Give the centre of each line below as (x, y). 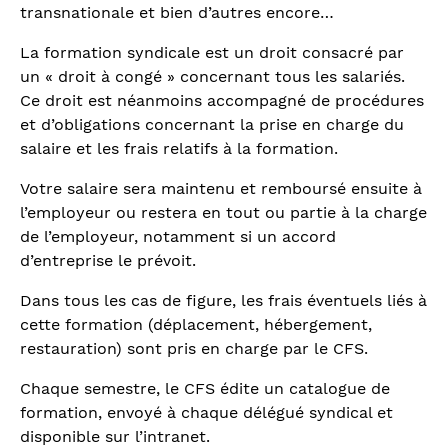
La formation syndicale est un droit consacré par (212, 52)
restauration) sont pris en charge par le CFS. (194, 348)
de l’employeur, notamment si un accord (178, 236)
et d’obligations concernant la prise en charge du (212, 124)
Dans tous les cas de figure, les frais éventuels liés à (223, 300)
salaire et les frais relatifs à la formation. (179, 148)
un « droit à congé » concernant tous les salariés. (212, 76)
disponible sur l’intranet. (115, 436)
